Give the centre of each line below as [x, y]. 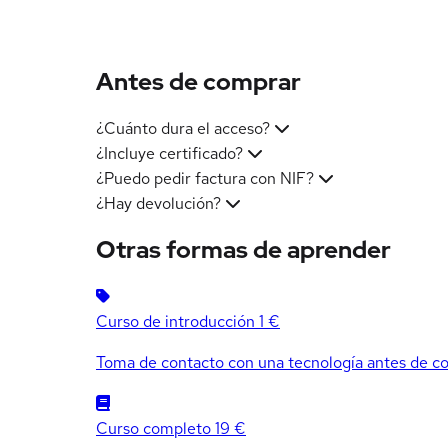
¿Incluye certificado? [169, 153]
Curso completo [153, 428]
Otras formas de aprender [243, 249]
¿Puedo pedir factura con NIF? [205, 178]
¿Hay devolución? [158, 203]
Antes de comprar [198, 82]
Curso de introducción [175, 321]
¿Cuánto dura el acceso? [183, 128]
